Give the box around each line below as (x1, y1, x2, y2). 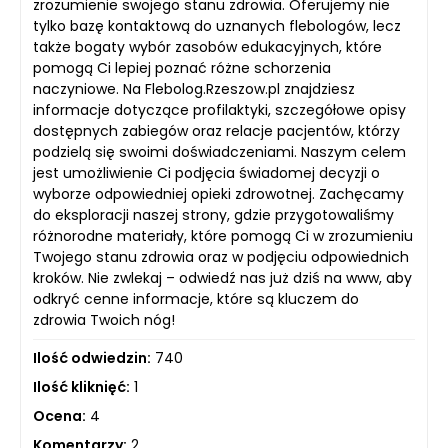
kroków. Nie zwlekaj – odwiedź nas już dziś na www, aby (33, 268, 412, 288)
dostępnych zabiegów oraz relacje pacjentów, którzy (33, 121, 400, 141)
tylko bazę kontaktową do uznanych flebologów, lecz (33, 16, 401, 36)
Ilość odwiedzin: (33, 348, 151, 368)
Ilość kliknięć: (33, 377, 130, 397)
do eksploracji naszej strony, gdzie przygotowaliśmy (33, 205, 394, 225)
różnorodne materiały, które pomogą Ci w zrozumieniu (33, 226, 413, 246)
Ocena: (33, 406, 86, 426)
